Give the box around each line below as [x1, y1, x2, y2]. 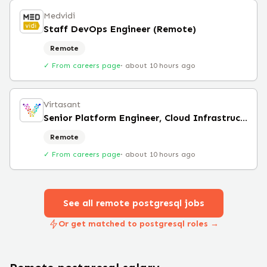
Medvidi [44, 11, 75, 21]
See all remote [63, 197, 132, 209]
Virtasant [44, 100, 80, 110]
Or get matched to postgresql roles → [58, 219, 219, 229]
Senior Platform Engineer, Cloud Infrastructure [240, 112, 247, 123]
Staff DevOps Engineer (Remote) [44, 23, 196, 35]
